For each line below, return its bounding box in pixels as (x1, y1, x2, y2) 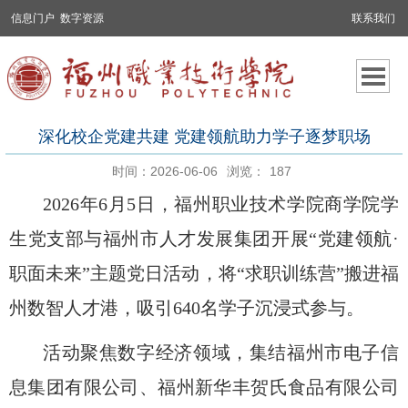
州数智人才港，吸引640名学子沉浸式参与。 (9, 297, 364, 318)
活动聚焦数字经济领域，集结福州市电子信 (43, 342, 399, 362)
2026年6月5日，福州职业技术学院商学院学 (43, 193, 399, 214)
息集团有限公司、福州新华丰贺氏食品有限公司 (9, 376, 399, 397)
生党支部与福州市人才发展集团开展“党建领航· (9, 228, 399, 249)
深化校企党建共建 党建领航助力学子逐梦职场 (37, 127, 371, 146)
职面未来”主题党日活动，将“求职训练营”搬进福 (9, 262, 399, 283)
